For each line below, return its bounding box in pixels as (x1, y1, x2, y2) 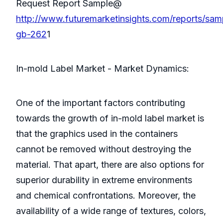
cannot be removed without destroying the (16, 144, 191, 155)
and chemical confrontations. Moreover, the (16, 190, 196, 201)
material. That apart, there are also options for (16, 159, 204, 170)
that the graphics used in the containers (16, 128, 178, 139)
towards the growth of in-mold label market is (16, 113, 204, 124)
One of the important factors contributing (16, 98, 185, 109)
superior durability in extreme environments (16, 175, 192, 186)
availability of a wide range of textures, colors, (16, 206, 206, 217)
